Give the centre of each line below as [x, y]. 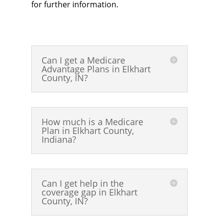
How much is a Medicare [92, 122]
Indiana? [59, 139]
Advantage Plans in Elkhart [96, 69]
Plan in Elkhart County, [88, 131]
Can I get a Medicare [83, 60]
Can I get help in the [83, 183]
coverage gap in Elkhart [89, 192]
